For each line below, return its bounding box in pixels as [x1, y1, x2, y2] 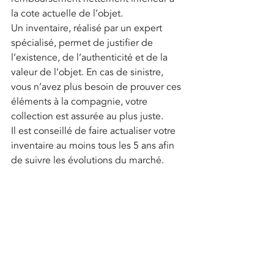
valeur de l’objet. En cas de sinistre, [11, 65, 166, 80]
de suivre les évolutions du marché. [11, 154, 164, 168]
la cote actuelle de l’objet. [11, 7, 123, 21]
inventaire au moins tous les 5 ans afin [11, 139, 177, 153]
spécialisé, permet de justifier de [11, 36, 155, 50]
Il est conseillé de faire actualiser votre [11, 124, 178, 138]
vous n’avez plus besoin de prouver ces [11, 80, 183, 94]
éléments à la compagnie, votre [11, 95, 150, 109]
